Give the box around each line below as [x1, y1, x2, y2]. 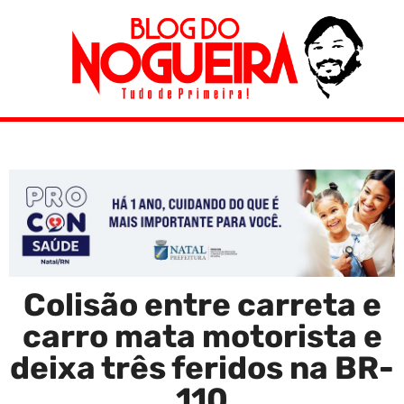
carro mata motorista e [22, 317, 382, 355]
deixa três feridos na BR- [10, 348, 394, 387]
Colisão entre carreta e [23, 285, 381, 324]
